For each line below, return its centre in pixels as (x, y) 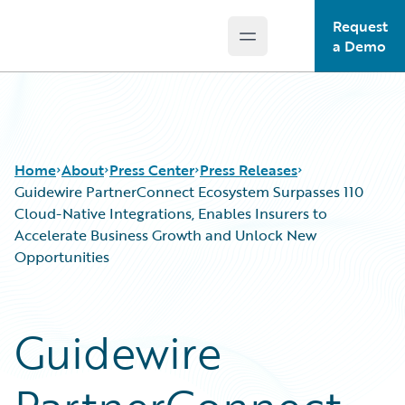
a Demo (359, 46)
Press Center (152, 170)
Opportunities (62, 257)
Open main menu (306, 46)
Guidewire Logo (88, 46)
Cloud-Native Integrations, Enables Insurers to (171, 213)
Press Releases (249, 170)
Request (360, 26)
